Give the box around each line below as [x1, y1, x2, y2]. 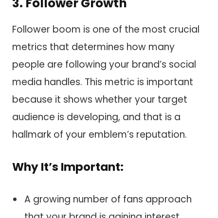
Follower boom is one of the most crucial [12, 22, 200, 36]
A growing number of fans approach [24, 192, 192, 206]
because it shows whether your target [12, 92, 187, 106]
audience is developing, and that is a [12, 110, 181, 124]
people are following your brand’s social [12, 57, 196, 71]
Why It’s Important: [12, 159, 124, 175]
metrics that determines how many [12, 40, 175, 54]
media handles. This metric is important [12, 75, 193, 89]
